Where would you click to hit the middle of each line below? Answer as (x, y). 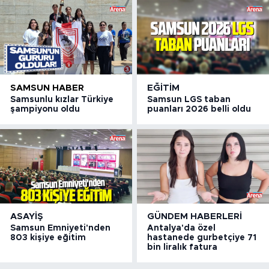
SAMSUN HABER (47, 88)
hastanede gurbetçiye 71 (202, 238)
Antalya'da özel (182, 228)
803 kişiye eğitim (48, 238)
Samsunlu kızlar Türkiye (62, 99)
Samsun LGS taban (189, 99)
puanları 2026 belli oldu (199, 109)
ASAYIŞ (27, 217)
